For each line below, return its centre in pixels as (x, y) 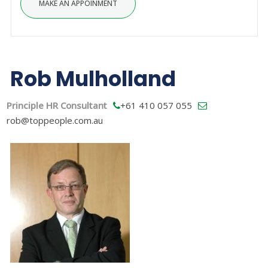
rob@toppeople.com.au (54, 120)
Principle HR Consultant (58, 105)
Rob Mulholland (93, 78)
